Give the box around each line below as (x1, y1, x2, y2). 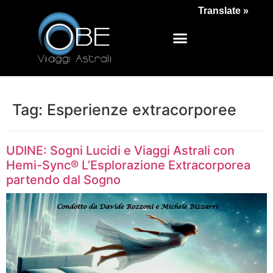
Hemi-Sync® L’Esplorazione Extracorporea (6, 158, 250, 173)
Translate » (198, 5, 249, 16)
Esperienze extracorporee (47, 101, 236, 119)
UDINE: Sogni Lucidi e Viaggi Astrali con (6, 143, 235, 158)
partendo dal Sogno (6, 172, 121, 188)
